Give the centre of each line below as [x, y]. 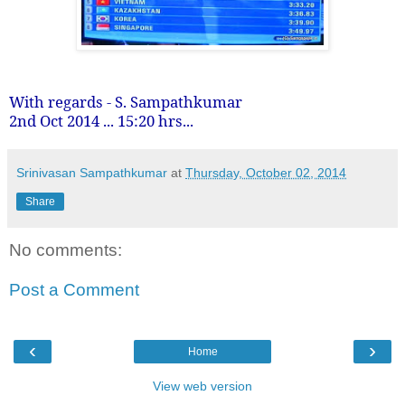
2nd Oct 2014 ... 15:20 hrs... [101, 121]
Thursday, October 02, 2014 [266, 173]
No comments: [66, 250]
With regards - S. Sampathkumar [126, 102]
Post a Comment [74, 289]
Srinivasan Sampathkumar [92, 173]
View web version [202, 386]
